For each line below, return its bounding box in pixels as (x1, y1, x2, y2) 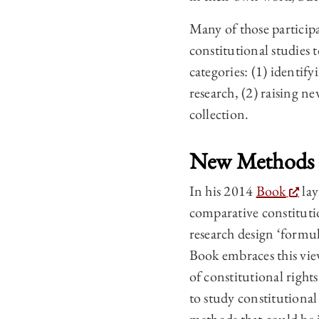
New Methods (189, 146, 315, 176)
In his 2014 (189, 182, 256, 200)
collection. (189, 105, 249, 123)
